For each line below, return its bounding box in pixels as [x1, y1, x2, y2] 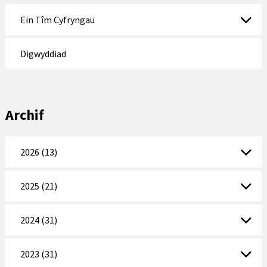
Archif [5, 105, 44, 124]
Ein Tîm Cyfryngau [20, 14, 95, 26]
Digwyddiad [20, 48, 66, 60]
